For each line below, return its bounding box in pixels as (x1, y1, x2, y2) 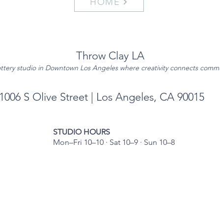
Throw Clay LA (76, 49, 144, 62)
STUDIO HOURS (53, 127, 110, 137)
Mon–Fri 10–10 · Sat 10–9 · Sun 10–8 (53, 137, 175, 147)
